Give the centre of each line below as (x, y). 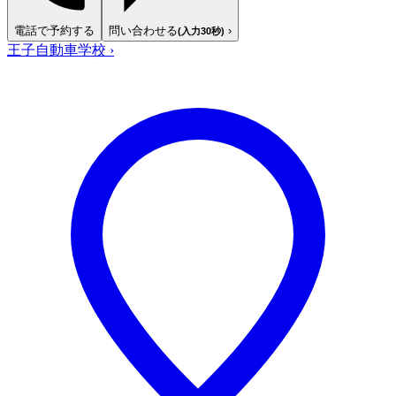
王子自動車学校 (58, 49)
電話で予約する (54, 30)
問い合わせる (143, 30)
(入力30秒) (201, 30)
